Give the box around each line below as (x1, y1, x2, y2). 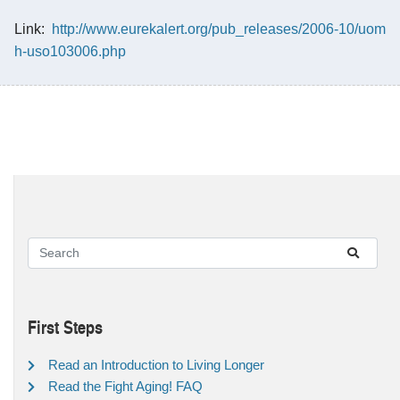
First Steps (28, 313, 103, 339)
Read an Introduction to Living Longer (48, 356, 264, 372)
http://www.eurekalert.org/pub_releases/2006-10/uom (52, 21, 386, 37)
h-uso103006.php (14, 43, 126, 59)
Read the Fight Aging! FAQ (48, 378, 203, 394)
